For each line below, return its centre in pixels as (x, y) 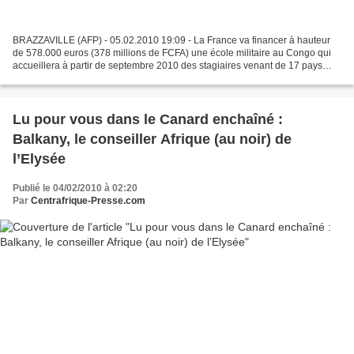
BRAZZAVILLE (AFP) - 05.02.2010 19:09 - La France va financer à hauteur (171, 41)
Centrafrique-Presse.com (88, 201)
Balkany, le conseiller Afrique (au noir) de (152, 139)
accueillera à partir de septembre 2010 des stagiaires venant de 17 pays (168, 66)
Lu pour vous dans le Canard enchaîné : (148, 120)
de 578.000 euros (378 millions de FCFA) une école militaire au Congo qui (172, 53)
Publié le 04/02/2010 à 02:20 (75, 188)
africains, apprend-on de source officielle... (104, 79)
